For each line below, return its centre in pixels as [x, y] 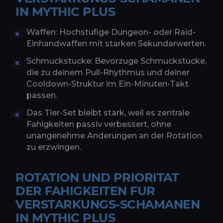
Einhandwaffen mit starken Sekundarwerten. [116, 44]
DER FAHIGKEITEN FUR [85, 191]
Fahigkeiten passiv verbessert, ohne [99, 124]
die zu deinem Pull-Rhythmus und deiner [108, 73]
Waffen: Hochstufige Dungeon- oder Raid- [111, 32]
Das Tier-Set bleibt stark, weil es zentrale [108, 113]
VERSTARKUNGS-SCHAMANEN [108, 205]
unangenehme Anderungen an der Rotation [114, 136]
